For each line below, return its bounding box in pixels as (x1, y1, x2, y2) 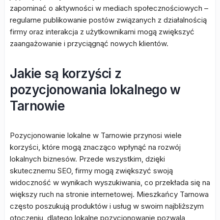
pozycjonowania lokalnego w (10, 82, 180, 97)
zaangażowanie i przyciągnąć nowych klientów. (10, 39, 168, 48)
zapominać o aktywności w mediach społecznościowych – (10, 3, 208, 13)
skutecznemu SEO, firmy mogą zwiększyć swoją (10, 166, 173, 175)
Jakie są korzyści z (10, 66, 122, 81)
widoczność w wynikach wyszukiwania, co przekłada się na (10, 178, 210, 187)
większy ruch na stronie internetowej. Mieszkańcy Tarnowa (10, 190, 209, 199)
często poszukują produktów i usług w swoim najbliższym (10, 201, 204, 211)
